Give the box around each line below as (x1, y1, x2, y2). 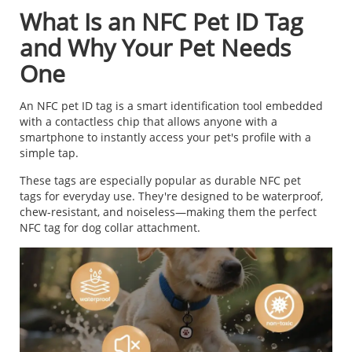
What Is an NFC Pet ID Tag (20, 5, 302, 38)
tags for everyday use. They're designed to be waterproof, (20, 189, 323, 204)
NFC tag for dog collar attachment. (20, 220, 200, 236)
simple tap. (20, 145, 79, 161)
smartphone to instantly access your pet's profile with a (20, 130, 311, 145)
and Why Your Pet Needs (20, 31, 291, 64)
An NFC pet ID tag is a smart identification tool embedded (20, 98, 323, 114)
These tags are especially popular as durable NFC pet (20, 173, 301, 189)
